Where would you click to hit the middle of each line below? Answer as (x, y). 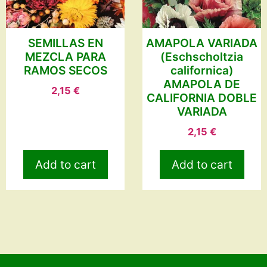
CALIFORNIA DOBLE (202, 97)
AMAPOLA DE (202, 84)
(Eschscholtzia (202, 56)
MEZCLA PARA (65, 56)
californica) (202, 70)
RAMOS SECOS (65, 70)
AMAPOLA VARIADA (202, 43)
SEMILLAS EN (65, 43)
